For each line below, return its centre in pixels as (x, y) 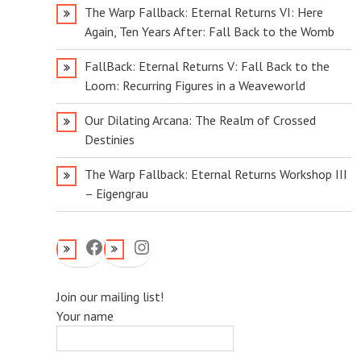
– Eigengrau (116, 194)
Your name (85, 316)
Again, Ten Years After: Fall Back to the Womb (209, 32)
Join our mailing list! (110, 297)
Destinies (109, 140)
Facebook (122, 246)
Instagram (173, 246)
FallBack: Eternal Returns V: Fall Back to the (207, 66)
